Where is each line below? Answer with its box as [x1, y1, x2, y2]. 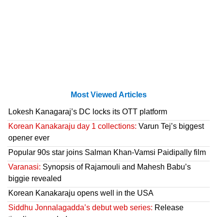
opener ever [8, 134, 49, 142]
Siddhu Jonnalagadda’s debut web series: [8, 203, 153, 212]
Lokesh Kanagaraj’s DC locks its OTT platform [8, 108, 167, 116]
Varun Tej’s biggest [137, 122, 204, 131]
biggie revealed [8, 174, 62, 183]
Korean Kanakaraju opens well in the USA [8, 189, 154, 198]
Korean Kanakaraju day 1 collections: [8, 122, 137, 131]
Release [153, 203, 184, 212]
